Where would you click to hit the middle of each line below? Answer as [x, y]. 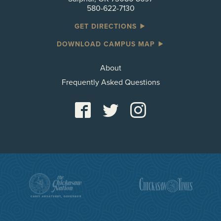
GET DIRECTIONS [107, 26]
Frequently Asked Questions [110, 82]
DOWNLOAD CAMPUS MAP [107, 44]
